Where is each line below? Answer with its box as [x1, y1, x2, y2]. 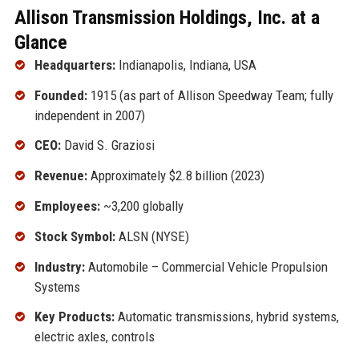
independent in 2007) [34, 107, 145, 123]
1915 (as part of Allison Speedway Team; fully [87, 87, 333, 103]
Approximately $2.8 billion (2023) [87, 167, 264, 184]
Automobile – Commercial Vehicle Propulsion [84, 258, 328, 275]
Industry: [34, 258, 85, 275]
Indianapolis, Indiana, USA [115, 56, 256, 73]
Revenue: [34, 167, 87, 184]
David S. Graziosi [60, 137, 155, 154]
